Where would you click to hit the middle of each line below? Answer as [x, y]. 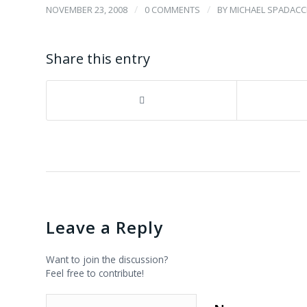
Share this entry [98, 58]
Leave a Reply [105, 227]
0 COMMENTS [172, 9]
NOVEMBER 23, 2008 [87, 9]
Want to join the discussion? [107, 259]
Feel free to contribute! [95, 273]
